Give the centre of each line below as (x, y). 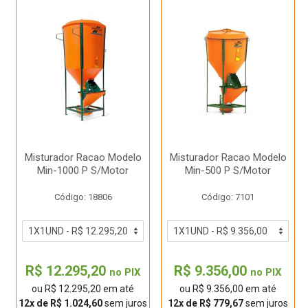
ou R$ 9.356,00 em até (228, 289)
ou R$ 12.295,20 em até (83, 289)
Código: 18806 (83, 197)
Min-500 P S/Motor (228, 170)
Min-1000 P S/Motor (83, 170)
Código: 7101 (228, 197)
